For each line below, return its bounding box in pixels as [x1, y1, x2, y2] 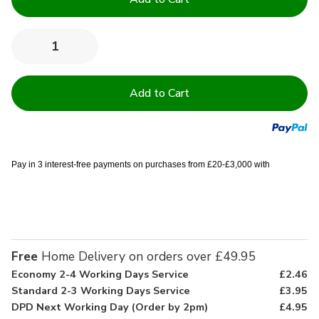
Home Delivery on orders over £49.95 [38, 248, 256, 265]
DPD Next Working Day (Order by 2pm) [11, 300, 208, 314]
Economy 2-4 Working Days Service [11, 267, 189, 281]
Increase [79, 43, 121, 60]
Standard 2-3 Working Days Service [11, 283, 190, 298]
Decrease [29, 43, 78, 60]
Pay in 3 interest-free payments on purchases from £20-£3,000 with [11, 159, 272, 170]
